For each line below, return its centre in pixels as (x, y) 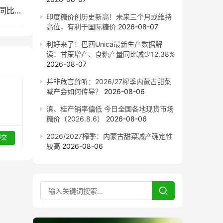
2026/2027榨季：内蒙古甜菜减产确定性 (110, 136)
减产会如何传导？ (74, 91)
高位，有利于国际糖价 (81, 27)
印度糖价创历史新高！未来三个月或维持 (109, 17)
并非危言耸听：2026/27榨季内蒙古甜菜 (109, 81)
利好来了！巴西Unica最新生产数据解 (104, 44)
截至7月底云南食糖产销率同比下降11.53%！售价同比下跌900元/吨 (18, 10)
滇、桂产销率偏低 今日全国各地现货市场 (110, 109)
